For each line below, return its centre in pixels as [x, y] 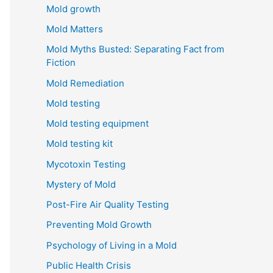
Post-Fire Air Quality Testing [108, 205]
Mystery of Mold [81, 184]
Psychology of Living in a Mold [112, 245]
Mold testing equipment [97, 124]
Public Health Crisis [89, 265]
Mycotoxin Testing [86, 164]
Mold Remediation [85, 83]
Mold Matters [75, 29]
